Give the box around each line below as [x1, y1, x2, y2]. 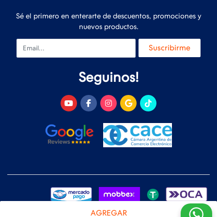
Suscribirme [149, 43, 190, 52]
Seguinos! [78, 69, 139, 85]
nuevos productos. [78, 22, 139, 31]
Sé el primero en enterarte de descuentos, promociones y [15, 11, 201, 20]
